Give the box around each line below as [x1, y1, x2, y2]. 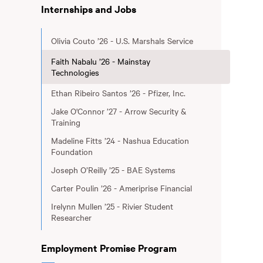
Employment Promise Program [41, 241, 177, 255]
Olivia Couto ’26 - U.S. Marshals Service [50, 35, 193, 46]
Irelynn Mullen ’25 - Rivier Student [50, 200, 173, 212]
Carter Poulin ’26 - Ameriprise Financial [50, 182, 192, 194]
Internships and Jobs [41, 2, 136, 16]
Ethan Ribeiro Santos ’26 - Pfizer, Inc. [50, 87, 186, 99]
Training [50, 116, 80, 128]
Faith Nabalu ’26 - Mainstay [50, 55, 150, 67]
